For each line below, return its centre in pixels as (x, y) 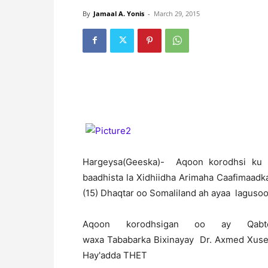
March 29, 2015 (177, 13)
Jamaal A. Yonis (119, 13)
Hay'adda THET (115, 255)
